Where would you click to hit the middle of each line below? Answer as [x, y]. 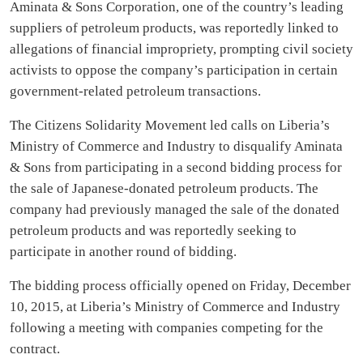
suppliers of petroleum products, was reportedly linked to [174, 28]
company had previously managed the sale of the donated [175, 209]
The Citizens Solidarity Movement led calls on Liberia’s [170, 125]
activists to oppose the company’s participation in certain [174, 70]
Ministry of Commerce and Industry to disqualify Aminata [176, 146]
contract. [35, 349]
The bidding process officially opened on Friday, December [180, 286]
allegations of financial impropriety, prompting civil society [181, 49]
